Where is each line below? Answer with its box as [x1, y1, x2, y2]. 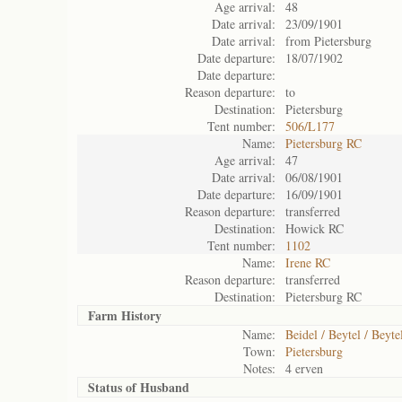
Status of [88, 378, 140, 397]
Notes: [243, 360, 275, 377]
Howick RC [285, 220, 344, 237]
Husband [140, 378, 189, 397]
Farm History [88, 306, 162, 325]
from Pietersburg [285, 32, 371, 49]
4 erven [285, 360, 323, 377]
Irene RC [285, 254, 330, 271]
